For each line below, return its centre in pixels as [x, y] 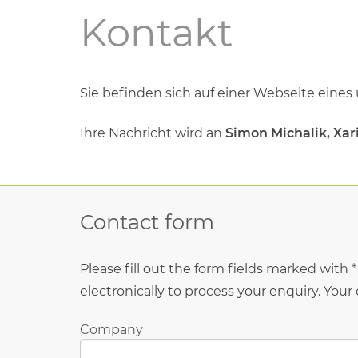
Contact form [147, 221]
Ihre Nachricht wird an [153, 133]
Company [111, 329]
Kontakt [156, 33]
